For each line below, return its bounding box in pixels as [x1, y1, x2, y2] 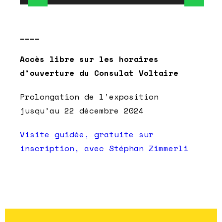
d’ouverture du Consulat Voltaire [20, 66, 178, 79]
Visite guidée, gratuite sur [20, 128, 154, 140]
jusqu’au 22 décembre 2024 [20, 104, 144, 116]
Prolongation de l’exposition [20, 90, 159, 103]
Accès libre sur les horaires [20, 53, 159, 65]
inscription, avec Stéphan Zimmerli [20, 142, 193, 154]
